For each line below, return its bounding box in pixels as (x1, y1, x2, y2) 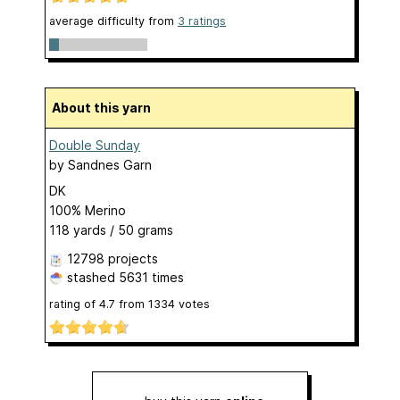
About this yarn (61, 99, 151, 115)
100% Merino (49, 202, 126, 218)
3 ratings (178, 13, 226, 28)
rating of (49, 296, 99, 311)
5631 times (119, 269, 184, 285)
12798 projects (67, 250, 158, 266)
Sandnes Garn (68, 156, 152, 172)
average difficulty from (49, 13, 178, 28)
